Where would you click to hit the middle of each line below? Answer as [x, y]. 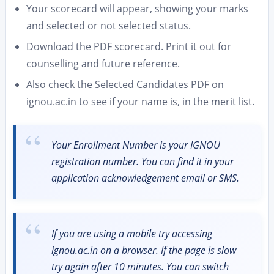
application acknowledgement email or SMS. [145, 178]
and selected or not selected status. [109, 26]
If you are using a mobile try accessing [132, 234]
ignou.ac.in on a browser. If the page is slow [144, 250]
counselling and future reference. [103, 64]
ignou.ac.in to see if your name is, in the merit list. [140, 102]
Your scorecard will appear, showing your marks [137, 9]
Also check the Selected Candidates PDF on [125, 84]
